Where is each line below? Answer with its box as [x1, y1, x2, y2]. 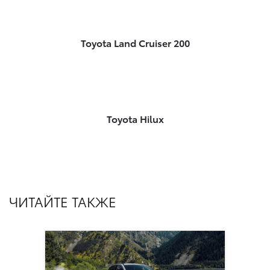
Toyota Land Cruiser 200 [80, 36, 190, 50]
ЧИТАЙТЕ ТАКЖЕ [9, 192, 116, 211]
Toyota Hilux [106, 111, 164, 126]
